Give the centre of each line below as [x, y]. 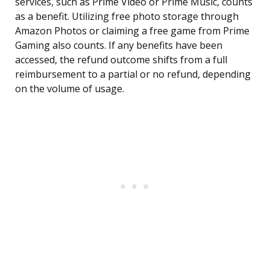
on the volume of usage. [70, 89]
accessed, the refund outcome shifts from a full [121, 60]
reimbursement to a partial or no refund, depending [133, 74]
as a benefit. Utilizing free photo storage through [127, 17]
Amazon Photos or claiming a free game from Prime [132, 31]
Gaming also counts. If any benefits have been [119, 46]
